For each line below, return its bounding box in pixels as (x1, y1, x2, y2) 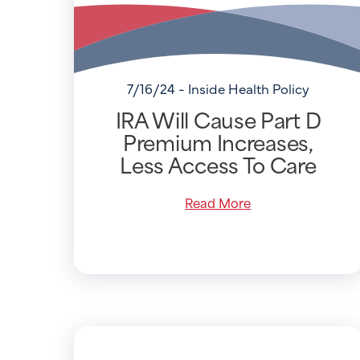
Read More (185, 191, 252, 212)
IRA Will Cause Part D (115, 101, 321, 136)
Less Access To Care (120, 146, 317, 181)
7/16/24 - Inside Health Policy (126, 79, 309, 98)
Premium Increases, (123, 124, 313, 158)
